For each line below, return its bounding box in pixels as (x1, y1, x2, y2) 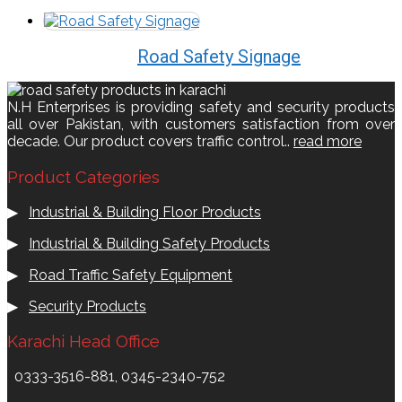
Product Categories (7, 166, 160, 187)
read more (293, 133, 362, 151)
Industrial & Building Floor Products (29, 203, 261, 221)
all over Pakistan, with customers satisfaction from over (7, 116, 395, 134)
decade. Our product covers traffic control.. (7, 133, 293, 151)
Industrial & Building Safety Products (29, 234, 270, 252)
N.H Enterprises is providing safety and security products (7, 99, 395, 117)
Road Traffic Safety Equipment (29, 266, 232, 284)
